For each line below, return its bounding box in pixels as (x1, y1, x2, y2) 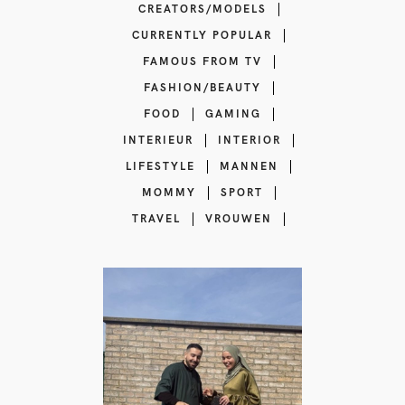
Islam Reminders (124, 326, 285, 353)
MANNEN (220, 160, 278, 174)
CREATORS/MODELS (137, 3, 267, 16)
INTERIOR (218, 134, 281, 147)
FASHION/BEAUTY (143, 81, 261, 95)
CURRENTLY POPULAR (132, 29, 272, 42)
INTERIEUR (123, 134, 193, 147)
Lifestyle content (124, 372, 285, 399)
